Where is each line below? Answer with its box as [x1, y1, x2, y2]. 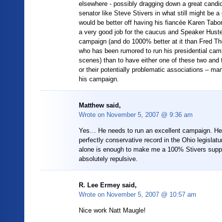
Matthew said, [79, 102, 121, 109]
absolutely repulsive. [79, 155, 138, 163]
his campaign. [79, 75, 119, 83]
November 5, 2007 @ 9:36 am [107, 111, 193, 118]
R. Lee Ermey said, [79, 181, 137, 189]
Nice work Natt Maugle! [79, 207, 146, 214]
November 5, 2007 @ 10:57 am [107, 191, 196, 198]
